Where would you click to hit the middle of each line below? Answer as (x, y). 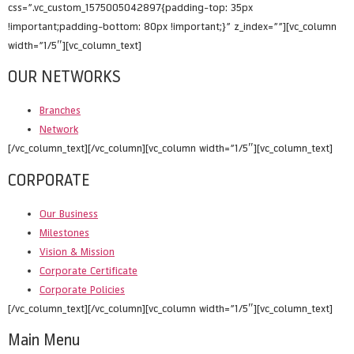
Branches (60, 111)
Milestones (64, 232)
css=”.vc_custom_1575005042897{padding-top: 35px (130, 8)
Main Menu (44, 341)
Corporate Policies (82, 289)
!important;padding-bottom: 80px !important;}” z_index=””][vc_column (172, 27)
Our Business (69, 213)
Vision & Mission (77, 251)
